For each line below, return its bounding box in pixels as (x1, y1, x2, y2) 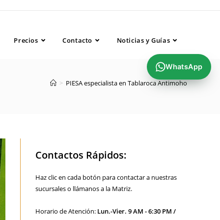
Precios (14, 36, 38, 45)
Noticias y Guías (116, 36, 170, 45)
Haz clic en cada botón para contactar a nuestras (35, 173, 177, 182)
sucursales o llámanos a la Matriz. (35, 184, 133, 193)
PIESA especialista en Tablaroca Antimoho (65, 79, 187, 87)
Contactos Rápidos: (35, 148, 127, 162)
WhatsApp (165, 62, 202, 71)
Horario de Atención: (35, 207, 98, 216)
